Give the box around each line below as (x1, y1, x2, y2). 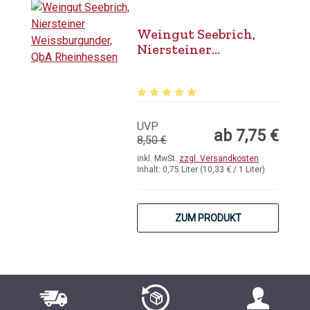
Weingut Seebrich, (137, 26, 256, 42)
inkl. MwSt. (137, 154, 180, 163)
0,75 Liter (163, 165, 201, 174)
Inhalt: (137, 165, 163, 174)
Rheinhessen (137, 71, 221, 88)
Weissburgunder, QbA (137, 56, 276, 73)
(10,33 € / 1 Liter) (200, 165, 266, 174)
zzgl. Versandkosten (179, 154, 259, 163)
